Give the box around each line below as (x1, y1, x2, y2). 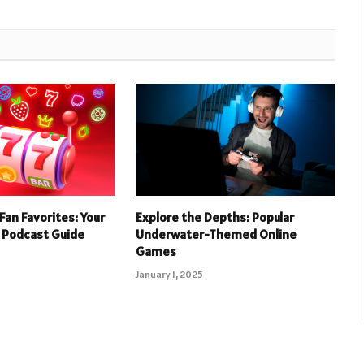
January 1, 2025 (135, 267, 203, 280)
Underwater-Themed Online (135, 225, 297, 242)
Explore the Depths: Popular (135, 208, 294, 225)
